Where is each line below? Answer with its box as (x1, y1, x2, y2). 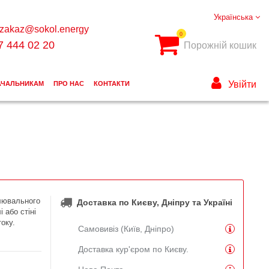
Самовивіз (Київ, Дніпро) (77, 223, 174, 234)
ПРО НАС (53, 80, 84, 88)
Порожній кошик (183, 40, 256, 51)
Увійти (228, 79, 256, 90)
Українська (214, 12, 255, 22)
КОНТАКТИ (93, 80, 130, 88)
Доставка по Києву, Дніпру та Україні (76, 198, 232, 208)
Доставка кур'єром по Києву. (77, 244, 189, 254)
